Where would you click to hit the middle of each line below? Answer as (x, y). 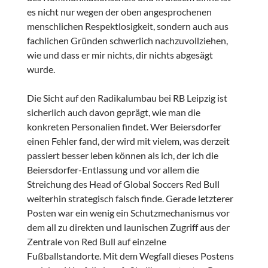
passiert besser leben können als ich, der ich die (122, 156)
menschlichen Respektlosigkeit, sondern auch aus (127, 26)
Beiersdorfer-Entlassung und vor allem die (113, 170)
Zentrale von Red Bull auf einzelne (96, 242)
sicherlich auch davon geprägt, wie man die (113, 112)
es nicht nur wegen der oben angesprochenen (119, 12)
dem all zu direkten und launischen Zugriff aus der (128, 227)
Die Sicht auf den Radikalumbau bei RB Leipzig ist (127, 98)
